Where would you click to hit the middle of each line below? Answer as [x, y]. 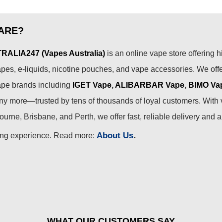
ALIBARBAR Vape [150, 85]
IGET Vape [92, 85]
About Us [115, 136]
